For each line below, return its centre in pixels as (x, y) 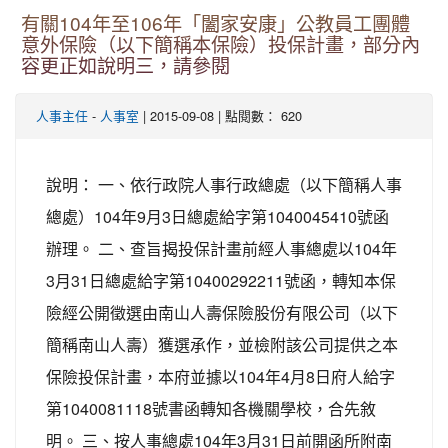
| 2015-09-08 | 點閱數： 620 (220, 115)
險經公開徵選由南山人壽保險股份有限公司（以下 (222, 312)
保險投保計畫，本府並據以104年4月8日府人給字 (220, 376)
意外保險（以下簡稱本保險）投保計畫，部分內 (220, 45)
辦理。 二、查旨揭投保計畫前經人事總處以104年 (221, 248)
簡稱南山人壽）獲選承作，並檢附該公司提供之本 (222, 344)
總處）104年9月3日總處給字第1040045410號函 (217, 216)
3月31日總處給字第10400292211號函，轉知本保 (221, 280)
